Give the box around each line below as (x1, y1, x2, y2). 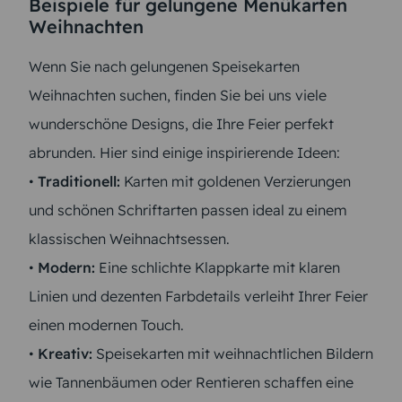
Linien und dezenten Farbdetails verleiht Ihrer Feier (29, 286, 368, 305)
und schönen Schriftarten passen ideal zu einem (29, 200, 347, 219)
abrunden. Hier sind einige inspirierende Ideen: (29, 143, 340, 162)
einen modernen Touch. (29, 315, 184, 334)
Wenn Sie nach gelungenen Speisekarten (29, 57, 300, 75)
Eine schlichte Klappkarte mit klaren (95, 258, 340, 276)
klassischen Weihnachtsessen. (29, 229, 230, 248)
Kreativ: (38, 344, 92, 363)
